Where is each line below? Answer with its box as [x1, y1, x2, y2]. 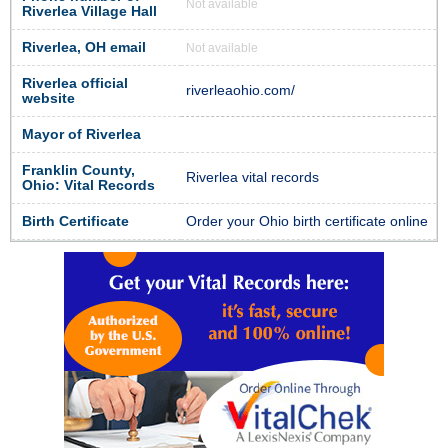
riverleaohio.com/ [186, 82, 295, 98]
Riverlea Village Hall [22, 3, 157, 19]
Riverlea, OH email [22, 39, 146, 55]
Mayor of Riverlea [22, 126, 141, 142]
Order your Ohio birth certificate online [186, 213, 428, 229]
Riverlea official [22, 75, 128, 91]
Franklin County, [22, 162, 135, 178]
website [22, 90, 75, 106]
